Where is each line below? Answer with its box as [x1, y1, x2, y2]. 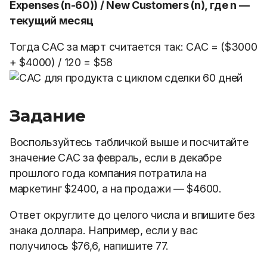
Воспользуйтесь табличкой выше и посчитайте [10, 136, 249, 148]
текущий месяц [10, 14, 94, 27]
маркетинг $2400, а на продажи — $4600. [10, 182, 222, 195]
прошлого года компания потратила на [10, 167, 207, 179]
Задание [10, 105, 86, 126]
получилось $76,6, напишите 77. [10, 240, 169, 252]
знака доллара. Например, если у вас [10, 224, 198, 237]
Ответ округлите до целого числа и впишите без [10, 209, 255, 221]
